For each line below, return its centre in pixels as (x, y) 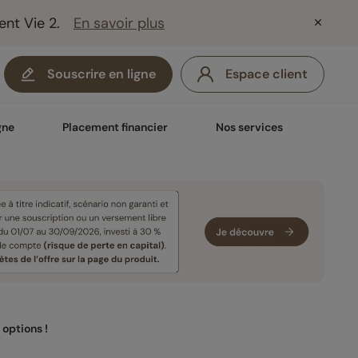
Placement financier (115, 127)
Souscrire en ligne (101, 74)
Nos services (249, 127)
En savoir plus (119, 23)
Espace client (267, 74)
